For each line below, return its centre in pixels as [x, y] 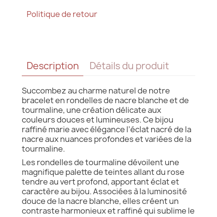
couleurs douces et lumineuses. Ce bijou [98, 119]
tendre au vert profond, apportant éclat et [101, 181]
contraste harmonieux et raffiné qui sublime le [108, 210]
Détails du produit [129, 66]
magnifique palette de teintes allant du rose [103, 172]
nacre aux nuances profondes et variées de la [107, 139]
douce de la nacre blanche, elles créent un [100, 201]
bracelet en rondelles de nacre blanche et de [105, 100]
